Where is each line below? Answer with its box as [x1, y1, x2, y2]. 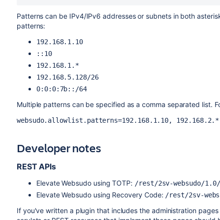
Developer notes [16, 140, 101, 156]
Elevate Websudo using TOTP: [36, 179, 135, 187]
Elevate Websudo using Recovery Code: [36, 191, 165, 199]
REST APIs [16, 162, 56, 171]
